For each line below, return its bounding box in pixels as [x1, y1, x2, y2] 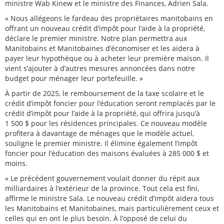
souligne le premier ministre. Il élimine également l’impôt [5, 138, 197, 148]
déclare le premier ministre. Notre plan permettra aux [5, 33, 187, 43]
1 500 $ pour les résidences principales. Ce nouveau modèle [5, 118, 207, 128]
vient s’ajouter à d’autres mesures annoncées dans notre [5, 63, 195, 73]
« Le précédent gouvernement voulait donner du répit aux [5, 173, 199, 183]
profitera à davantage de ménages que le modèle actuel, [5, 128, 194, 138]
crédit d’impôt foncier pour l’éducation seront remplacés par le [5, 98, 215, 108]
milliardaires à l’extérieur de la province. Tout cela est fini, [5, 183, 199, 193]
